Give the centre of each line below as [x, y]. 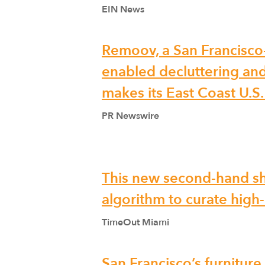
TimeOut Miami [135, 222]
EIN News [123, 9]
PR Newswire [130, 116]
